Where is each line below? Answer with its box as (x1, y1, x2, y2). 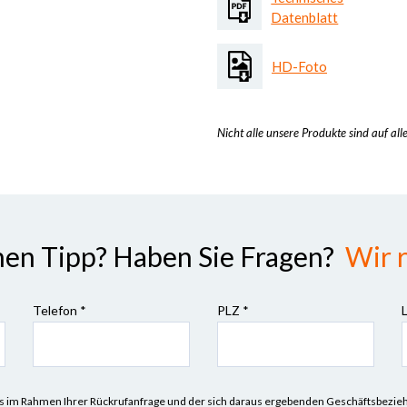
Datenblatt (271, 9, 339, 25)
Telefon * (32, 303, 86, 318)
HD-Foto (272, 58, 327, 74)
